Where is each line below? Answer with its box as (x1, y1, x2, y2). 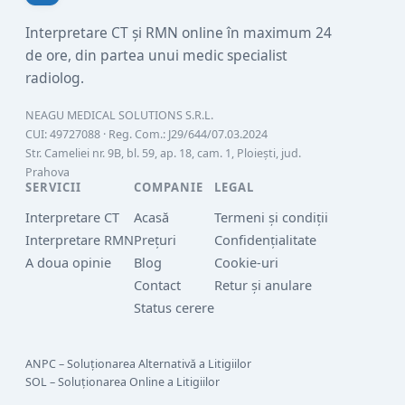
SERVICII (25, 179, 82, 196)
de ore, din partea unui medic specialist (25, 45, 287, 66)
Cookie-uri (214, 253, 278, 272)
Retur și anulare (214, 276, 312, 295)
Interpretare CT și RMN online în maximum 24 (25, 23, 332, 43)
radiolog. (25, 68, 84, 89)
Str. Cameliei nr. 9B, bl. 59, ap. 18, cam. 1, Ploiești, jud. (25, 146, 301, 162)
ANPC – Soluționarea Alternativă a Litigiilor (25, 356, 251, 372)
